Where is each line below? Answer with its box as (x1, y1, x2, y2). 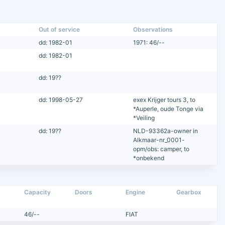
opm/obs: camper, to (133, 145, 189, 153)
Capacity (24, 188, 51, 196)
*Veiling (133, 114, 155, 122)
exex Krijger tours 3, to (133, 95, 195, 103)
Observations (133, 25, 173, 33)
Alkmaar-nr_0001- (133, 136, 185, 144)
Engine (126, 188, 146, 196)
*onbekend (133, 154, 164, 162)
